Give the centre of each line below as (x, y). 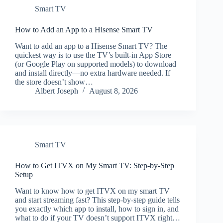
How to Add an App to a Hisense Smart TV (84, 30)
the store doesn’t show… (54, 82)
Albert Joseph (56, 91)
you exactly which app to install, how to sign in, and (97, 209)
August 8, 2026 (113, 91)
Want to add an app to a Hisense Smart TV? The (91, 46)
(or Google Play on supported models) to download (96, 64)
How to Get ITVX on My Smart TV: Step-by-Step (95, 165)
